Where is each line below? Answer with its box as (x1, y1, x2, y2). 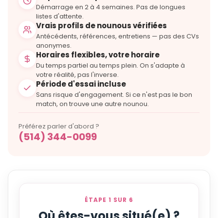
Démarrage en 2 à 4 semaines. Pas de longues (36, 2, 185, 12)
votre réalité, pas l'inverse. (36, 70, 119, 80)
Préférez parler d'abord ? (18, 122, 99, 131)
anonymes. (36, 41, 72, 51)
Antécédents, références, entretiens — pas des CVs (36, 32, 199, 41)
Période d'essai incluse (36, 79, 126, 90)
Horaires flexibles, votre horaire (36, 50, 160, 60)
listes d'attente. (36, 12, 84, 21)
